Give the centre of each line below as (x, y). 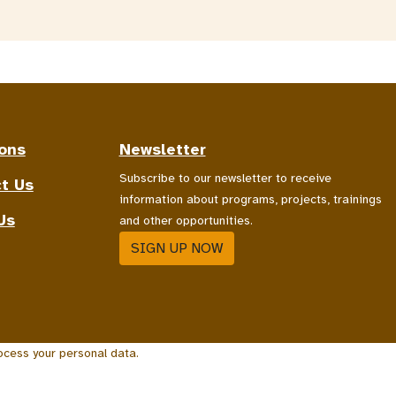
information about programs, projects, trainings (250, 199)
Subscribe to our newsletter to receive (225, 178)
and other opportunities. (186, 220)
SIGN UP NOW (176, 248)
